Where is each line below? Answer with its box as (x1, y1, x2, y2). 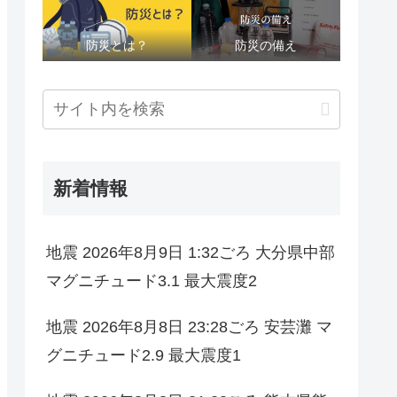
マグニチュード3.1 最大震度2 (46, 272, 257, 291)
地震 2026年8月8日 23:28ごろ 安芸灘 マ (46, 318, 332, 337)
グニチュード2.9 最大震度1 (46, 346, 241, 365)
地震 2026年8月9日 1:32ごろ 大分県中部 (46, 244, 335, 262)
